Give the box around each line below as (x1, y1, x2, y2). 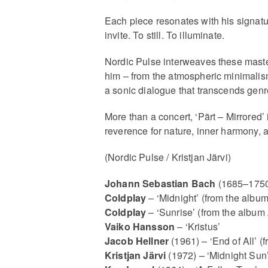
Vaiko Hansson (105, 219, 175, 233)
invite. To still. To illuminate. (105, 28, 225, 42)
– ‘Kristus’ (175, 219, 221, 233)
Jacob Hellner (105, 233, 169, 248)
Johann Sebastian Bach (105, 176, 216, 190)
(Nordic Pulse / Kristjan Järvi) (105, 150, 231, 164)
